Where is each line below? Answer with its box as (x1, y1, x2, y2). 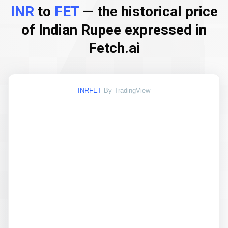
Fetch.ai (88, 40, 140, 56)
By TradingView (104, 87, 150, 94)
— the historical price (79, 3, 218, 20)
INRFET (78, 87, 102, 94)
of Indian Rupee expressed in (21, 21, 207, 38)
